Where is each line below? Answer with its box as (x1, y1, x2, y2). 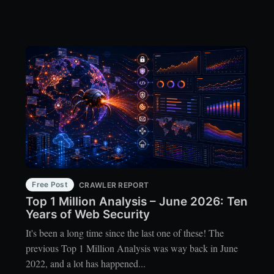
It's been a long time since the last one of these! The (26, 226, 224, 240)
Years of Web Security (26, 207, 150, 221)
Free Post (32, 180, 68, 190)
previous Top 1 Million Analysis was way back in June (26, 242, 239, 255)
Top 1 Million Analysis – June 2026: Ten (26, 194, 248, 209)
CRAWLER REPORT (79, 180, 149, 190)
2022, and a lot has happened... (26, 257, 146, 270)
